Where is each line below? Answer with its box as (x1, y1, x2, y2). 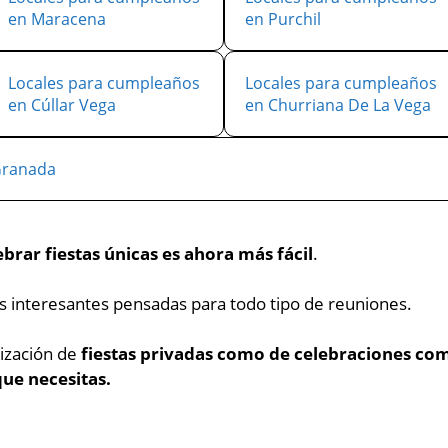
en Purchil (245, 8, 321, 30)
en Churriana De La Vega (245, 94, 431, 116)
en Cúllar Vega (8, 94, 116, 116)
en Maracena (8, 8, 106, 30)
